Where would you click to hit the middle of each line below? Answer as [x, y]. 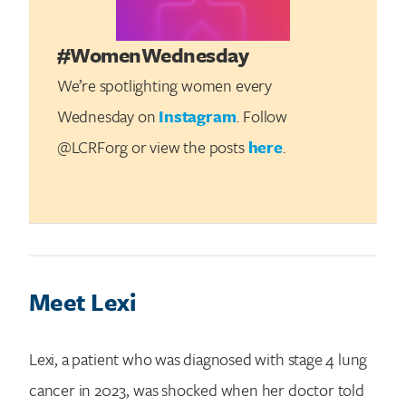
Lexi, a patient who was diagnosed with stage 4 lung [198, 359]
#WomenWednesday [153, 54]
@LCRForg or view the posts [152, 146]
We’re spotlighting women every [164, 85]
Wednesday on [108, 116]
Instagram [198, 116]
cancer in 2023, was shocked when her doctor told [197, 390]
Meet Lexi [82, 302]
